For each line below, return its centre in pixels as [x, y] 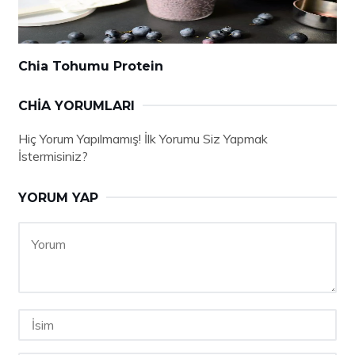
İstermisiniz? [53, 156]
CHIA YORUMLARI [76, 105]
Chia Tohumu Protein [91, 66]
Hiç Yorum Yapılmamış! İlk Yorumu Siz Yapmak [143, 138]
